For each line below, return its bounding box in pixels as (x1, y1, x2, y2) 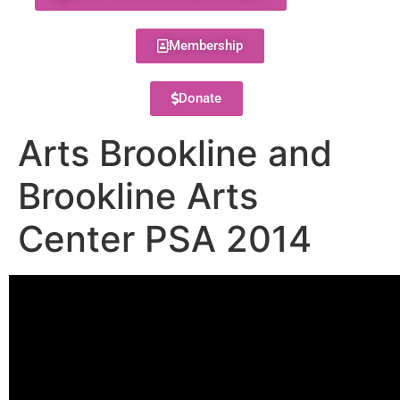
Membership (169, 37, 243, 54)
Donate (178, 90, 221, 106)
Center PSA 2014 (18, 217, 312, 261)
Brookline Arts (18, 174, 258, 218)
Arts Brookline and (18, 131, 332, 175)
